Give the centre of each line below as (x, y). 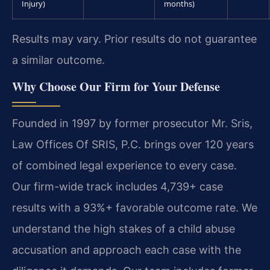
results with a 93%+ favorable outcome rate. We (135, 207)
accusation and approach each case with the (127, 250)
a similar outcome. (58, 60)
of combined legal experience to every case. (124, 165)
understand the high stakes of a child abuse (124, 228)
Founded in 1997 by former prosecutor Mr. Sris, (132, 123)
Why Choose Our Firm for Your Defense (116, 86)
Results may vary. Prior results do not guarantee (134, 39)
